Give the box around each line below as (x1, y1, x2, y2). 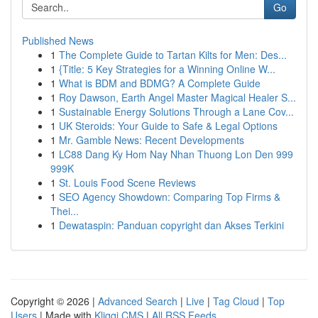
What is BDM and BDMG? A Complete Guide (59, 76, 261, 90)
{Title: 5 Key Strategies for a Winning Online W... (59, 62, 275, 76)
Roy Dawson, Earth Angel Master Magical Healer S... (59, 90, 296, 104)
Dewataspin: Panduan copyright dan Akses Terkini (59, 218, 284, 232)
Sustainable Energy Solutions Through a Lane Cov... (59, 104, 294, 119)
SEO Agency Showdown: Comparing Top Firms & (59, 190, 280, 204)
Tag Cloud (213, 294, 259, 308)
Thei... (50, 204, 79, 218)
